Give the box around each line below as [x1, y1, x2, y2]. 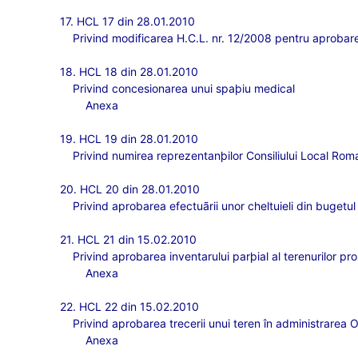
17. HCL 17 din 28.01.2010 [60, 14, 196, 28]
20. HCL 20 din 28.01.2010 [60, 182, 201, 196]
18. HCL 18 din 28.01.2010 [60, 65, 199, 78]
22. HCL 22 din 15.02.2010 [60, 300, 200, 313]
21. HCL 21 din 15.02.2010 [60, 233, 197, 246]
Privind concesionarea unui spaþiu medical [73, 82, 296, 95]
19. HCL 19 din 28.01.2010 [60, 132, 199, 145]
